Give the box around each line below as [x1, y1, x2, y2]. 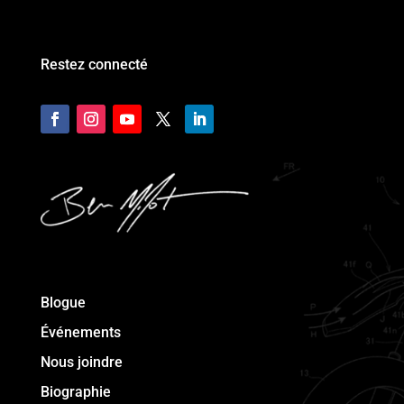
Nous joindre [40, 353, 123, 372]
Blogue [40, 294, 86, 312]
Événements [40, 324, 121, 342]
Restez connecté [40, 56, 148, 74]
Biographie [40, 383, 111, 401]
